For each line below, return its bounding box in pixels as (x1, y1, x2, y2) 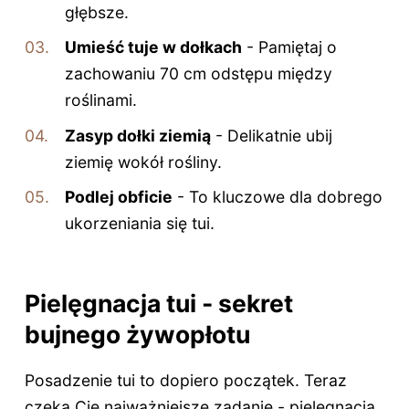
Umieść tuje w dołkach (65, 37, 243, 58)
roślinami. (65, 90, 138, 110)
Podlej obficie (65, 187, 173, 207)
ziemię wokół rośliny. (65, 152, 223, 172)
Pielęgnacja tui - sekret (24, 288, 293, 319)
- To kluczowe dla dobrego (173, 187, 383, 207)
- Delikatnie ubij (211, 125, 333, 145)
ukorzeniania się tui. (65, 214, 215, 234)
